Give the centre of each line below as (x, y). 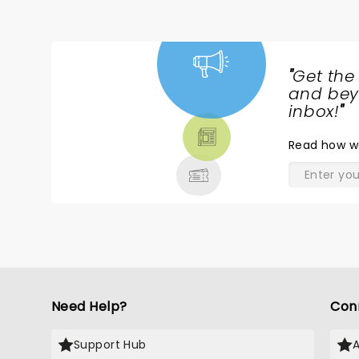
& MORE (113, 151)
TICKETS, (116, 113)
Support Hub (110, 345)
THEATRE (117, 132)
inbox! (314, 111)
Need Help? (89, 307)
